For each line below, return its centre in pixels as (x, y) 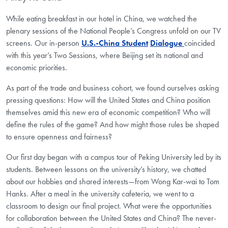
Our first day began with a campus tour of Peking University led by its (114, 157)
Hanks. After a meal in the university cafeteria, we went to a (100, 194)
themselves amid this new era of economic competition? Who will (108, 112)
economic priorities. (37, 68)
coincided (199, 43)
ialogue (169, 43)
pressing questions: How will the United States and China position (108, 100)
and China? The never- (180, 218)
